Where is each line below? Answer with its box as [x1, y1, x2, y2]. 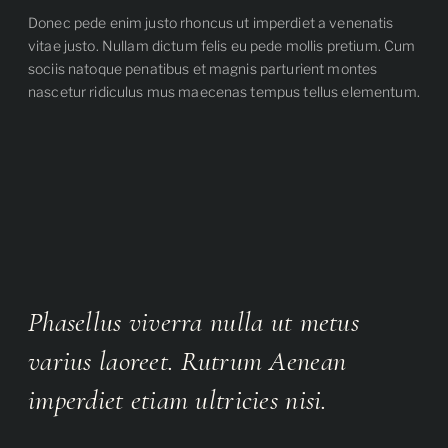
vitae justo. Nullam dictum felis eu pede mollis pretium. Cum [28, 37, 416, 54]
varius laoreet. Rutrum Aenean [28, 344, 347, 378]
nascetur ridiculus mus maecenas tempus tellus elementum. [28, 83, 420, 100]
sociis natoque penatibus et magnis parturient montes [28, 60, 378, 77]
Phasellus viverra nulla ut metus [28, 305, 359, 339]
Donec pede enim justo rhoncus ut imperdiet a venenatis [28, 14, 394, 31]
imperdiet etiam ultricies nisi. [28, 383, 328, 417]
